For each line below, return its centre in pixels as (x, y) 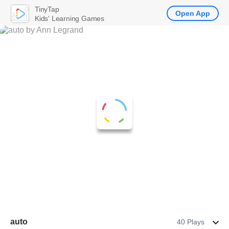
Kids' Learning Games (70, 18)
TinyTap (47, 9)
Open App (193, 13)
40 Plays (191, 222)
